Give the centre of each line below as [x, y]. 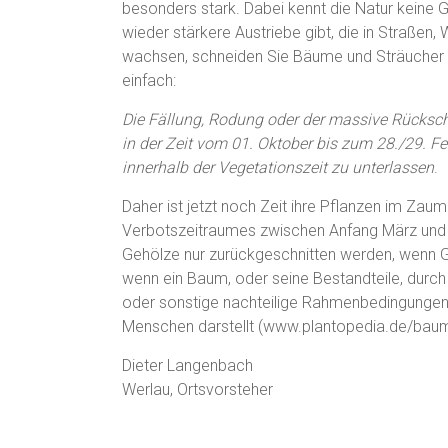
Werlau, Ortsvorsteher [197, 389]
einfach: [149, 80]
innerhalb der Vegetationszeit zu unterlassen [278, 167]
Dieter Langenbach [187, 365]
